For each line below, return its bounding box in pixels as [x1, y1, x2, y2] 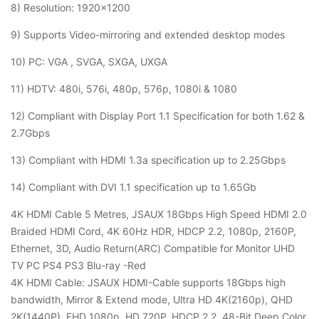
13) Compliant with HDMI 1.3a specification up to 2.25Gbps [11, 154, 286, 166]
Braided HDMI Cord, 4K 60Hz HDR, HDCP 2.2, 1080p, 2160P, [11, 225, 296, 237]
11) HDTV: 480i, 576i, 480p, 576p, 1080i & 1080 [11, 83, 237, 95]
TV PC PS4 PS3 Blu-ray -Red [11, 259, 146, 271]
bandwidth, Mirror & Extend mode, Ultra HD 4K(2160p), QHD [11, 293, 293, 305]
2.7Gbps [11, 127, 50, 139]
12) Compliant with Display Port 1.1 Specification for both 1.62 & [11, 110, 305, 122]
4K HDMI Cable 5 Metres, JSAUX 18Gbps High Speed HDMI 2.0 [11, 208, 307, 220]
